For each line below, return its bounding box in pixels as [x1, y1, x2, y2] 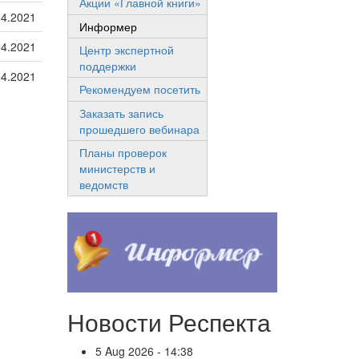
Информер [79, 18, 137, 34]
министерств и [79, 160, 155, 177]
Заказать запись [79, 104, 163, 121]
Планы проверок [79, 144, 167, 161]
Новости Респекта [67, 304, 271, 339]
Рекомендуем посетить [79, 81, 200, 98]
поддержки [79, 58, 136, 75]
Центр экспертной [79, 42, 174, 58]
